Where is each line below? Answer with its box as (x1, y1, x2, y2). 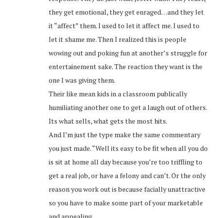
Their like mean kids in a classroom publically (49, 89, 187, 99)
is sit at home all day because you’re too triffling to (49, 157, 202, 167)
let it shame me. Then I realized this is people (49, 35, 186, 44)
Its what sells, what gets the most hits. (49, 116, 167, 126)
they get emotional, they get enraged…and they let (49, 7, 204, 17)
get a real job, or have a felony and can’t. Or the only (49, 171, 206, 181)
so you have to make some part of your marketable (49, 198, 203, 208)
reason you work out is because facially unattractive (49, 184, 205, 194)
